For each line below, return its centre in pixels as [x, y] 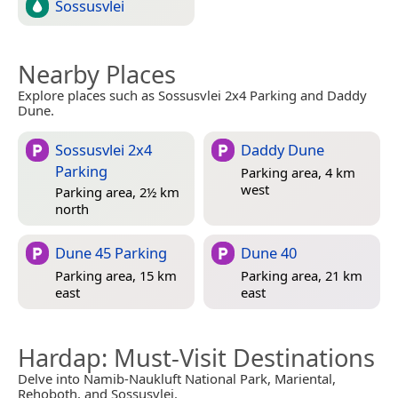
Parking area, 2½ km [117, 191]
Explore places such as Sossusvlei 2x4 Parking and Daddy [192, 96]
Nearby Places [97, 75]
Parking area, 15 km [116, 276]
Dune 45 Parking [111, 253]
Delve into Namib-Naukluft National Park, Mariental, [177, 379]
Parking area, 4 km [298, 173]
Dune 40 [269, 253]
